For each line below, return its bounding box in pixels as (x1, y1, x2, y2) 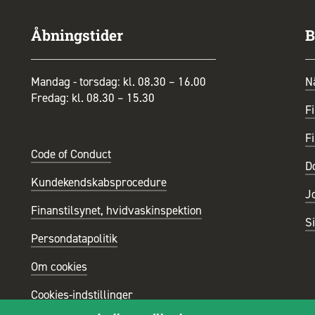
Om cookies (31, 259, 87, 275)
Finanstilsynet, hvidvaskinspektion (31, 202, 202, 219)
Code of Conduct (31, 146, 111, 162)
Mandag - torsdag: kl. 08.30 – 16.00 (31, 74, 206, 90)
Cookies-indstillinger (31, 287, 133, 303)
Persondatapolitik (31, 231, 117, 247)
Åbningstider (31, 25, 123, 46)
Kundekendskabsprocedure (31, 174, 167, 191)
